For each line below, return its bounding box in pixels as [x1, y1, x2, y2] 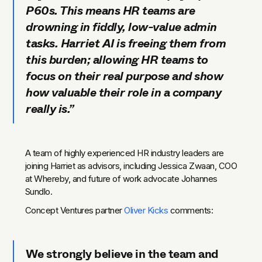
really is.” [26, 100, 74, 118]
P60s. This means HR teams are [26, 2, 195, 19]
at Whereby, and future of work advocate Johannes [25, 173, 218, 184]
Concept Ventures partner [25, 204, 125, 216]
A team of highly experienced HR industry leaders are [25, 147, 224, 158]
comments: [168, 204, 213, 216]
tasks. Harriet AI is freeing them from [26, 35, 226, 52]
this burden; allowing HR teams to [26, 51, 208, 68]
